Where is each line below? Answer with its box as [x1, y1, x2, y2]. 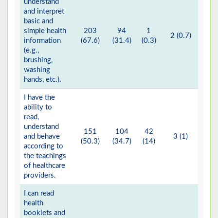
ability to [24, 104, 52, 111]
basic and [24, 18, 53, 25]
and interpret [24, 8, 64, 16]
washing [24, 66, 50, 74]
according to [24, 143, 63, 150]
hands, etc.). [24, 76, 61, 84]
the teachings [24, 152, 66, 160]
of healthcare [24, 162, 65, 170]
